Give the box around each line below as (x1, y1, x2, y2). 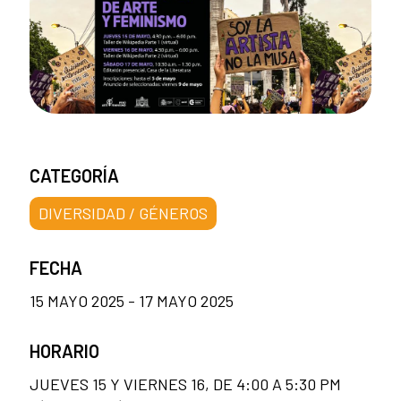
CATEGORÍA (30, 164, 119, 186)
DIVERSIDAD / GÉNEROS (38, 202, 208, 223)
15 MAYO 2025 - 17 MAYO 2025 (30, 290, 234, 311)
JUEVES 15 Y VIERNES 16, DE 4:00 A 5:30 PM (30, 373, 341, 394)
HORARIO (30, 339, 99, 362)
